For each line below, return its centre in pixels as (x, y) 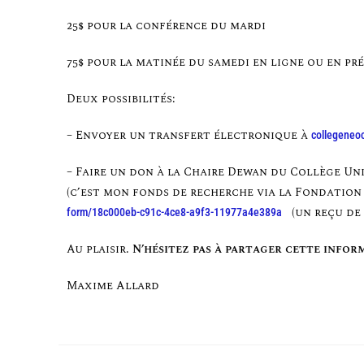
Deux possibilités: (123, 99)
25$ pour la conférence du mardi (166, 26)
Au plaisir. (100, 249)
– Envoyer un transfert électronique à (189, 136)
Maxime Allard (113, 286)
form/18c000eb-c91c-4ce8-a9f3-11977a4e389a (174, 212)
